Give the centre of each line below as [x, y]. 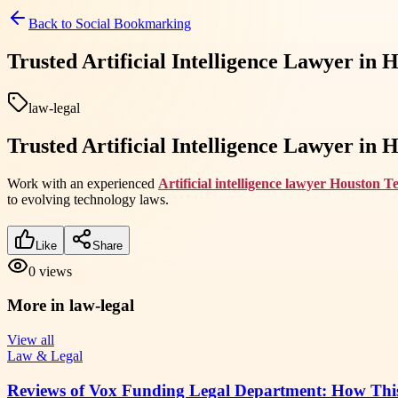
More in [38, 306]
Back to [52, 24]
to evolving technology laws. [88, 199]
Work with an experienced [83, 183]
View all [31, 340]
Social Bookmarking [133, 24]
